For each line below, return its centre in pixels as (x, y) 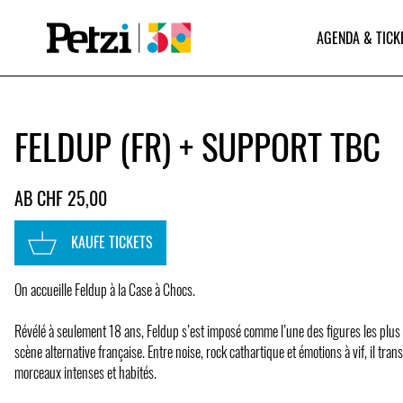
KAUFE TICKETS (112, 242)
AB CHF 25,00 (61, 197)
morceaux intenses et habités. (85, 372)
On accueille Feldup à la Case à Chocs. (105, 289)
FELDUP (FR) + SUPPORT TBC (197, 146)
